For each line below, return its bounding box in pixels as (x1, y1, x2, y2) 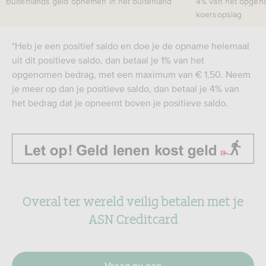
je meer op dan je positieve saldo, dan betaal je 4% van (12, 83, 239, 94)
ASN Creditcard (88, 208, 178, 228)
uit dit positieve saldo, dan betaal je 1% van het (12, 55, 204, 65)
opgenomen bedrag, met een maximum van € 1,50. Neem (12, 69, 251, 80)
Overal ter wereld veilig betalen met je (23, 191, 243, 210)
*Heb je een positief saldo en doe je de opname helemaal (12, 40, 249, 51)
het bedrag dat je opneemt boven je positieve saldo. (12, 97, 228, 108)
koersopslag (196, 9, 242, 19)
